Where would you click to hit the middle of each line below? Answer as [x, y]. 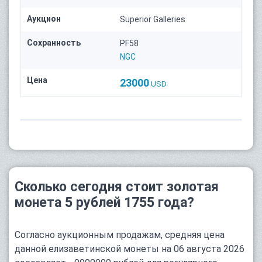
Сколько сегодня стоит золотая [117, 187]
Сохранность [54, 43]
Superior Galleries [153, 20]
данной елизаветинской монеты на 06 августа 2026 [130, 249]
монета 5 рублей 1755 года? [104, 203]
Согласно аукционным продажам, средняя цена [120, 235]
